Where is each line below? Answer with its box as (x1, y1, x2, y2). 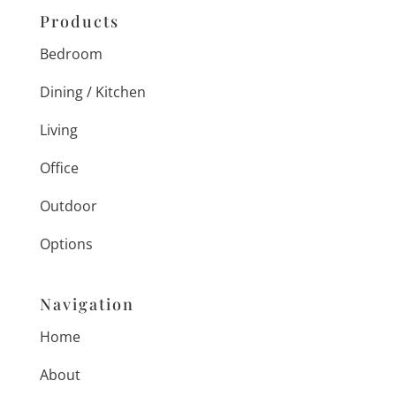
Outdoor (39, 195, 97, 216)
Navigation (39, 293, 134, 315)
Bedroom (39, 43, 103, 64)
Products (39, 10, 119, 32)
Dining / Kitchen (39, 81, 146, 102)
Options (39, 233, 93, 254)
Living (39, 119, 78, 140)
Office (39, 157, 79, 178)
